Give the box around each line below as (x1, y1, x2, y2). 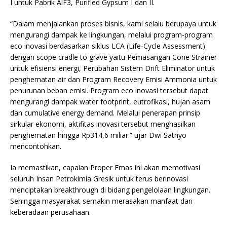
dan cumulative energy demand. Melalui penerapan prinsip (10, 108, 200, 118)
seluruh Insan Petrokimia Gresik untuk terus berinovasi (10, 174, 188, 184)
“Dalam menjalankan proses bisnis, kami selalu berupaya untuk (10, 19, 216, 29)
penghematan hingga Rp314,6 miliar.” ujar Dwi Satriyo (10, 130, 186, 140)
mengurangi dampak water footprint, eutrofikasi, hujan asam (10, 97, 210, 107)
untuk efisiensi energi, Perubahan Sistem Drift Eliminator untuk (10, 63, 215, 73)
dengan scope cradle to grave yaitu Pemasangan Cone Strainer (10, 52, 217, 62)
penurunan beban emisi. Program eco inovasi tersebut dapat (10, 86, 208, 96)
